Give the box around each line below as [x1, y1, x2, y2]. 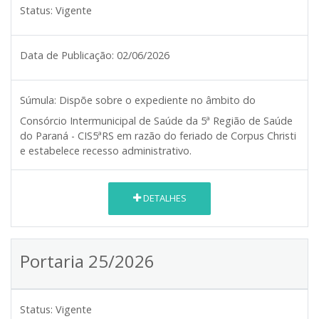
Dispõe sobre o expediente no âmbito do [59, 93, 256, 107]
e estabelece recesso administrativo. [20, 143, 192, 157]
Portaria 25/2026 [20, 249, 155, 273]
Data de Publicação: [20, 48, 114, 62]
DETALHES [140, 192, 187, 205]
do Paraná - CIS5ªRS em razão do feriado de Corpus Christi [20, 128, 296, 142]
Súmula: [20, 93, 56, 107]
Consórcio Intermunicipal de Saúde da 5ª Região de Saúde [20, 113, 293, 127]
